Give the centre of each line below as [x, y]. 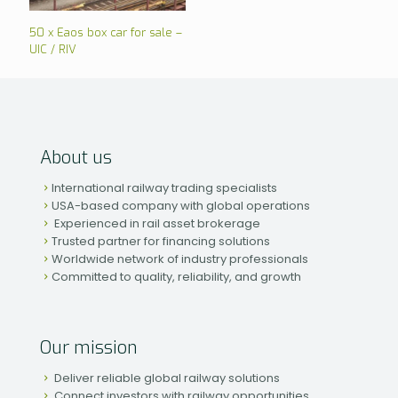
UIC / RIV [53, 50]
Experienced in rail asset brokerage [156, 224]
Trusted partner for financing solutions [161, 242]
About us [76, 158]
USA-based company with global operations [181, 206]
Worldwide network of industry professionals [180, 259]
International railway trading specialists [164, 188]
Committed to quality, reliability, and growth [176, 277]
